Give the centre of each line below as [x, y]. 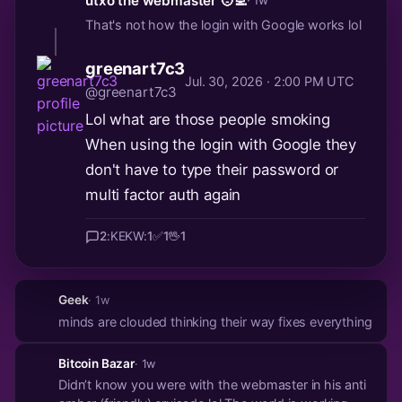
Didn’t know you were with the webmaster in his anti [212, 385]
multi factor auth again [163, 194]
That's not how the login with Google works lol [223, 24]
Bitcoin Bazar [96, 363]
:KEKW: [127, 236]
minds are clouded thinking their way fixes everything [215, 321]
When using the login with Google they [221, 144]
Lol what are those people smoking [208, 119]
